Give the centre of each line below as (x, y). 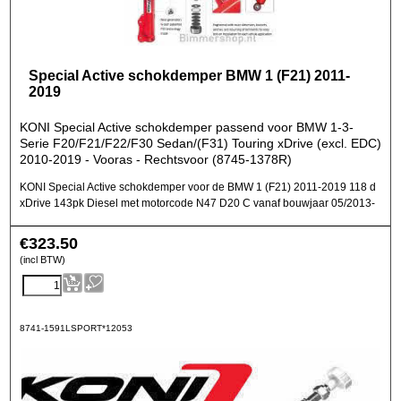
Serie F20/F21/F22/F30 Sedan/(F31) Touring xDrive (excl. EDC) (200, 143)
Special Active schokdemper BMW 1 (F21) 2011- (189, 76)
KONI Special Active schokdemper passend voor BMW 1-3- (187, 127)
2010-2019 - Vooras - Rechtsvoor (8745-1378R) (156, 159)
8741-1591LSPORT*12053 (76, 328)
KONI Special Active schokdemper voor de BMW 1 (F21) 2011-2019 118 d (198, 187)
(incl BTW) (43, 260)
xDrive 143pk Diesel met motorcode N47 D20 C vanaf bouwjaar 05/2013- (197, 203)
